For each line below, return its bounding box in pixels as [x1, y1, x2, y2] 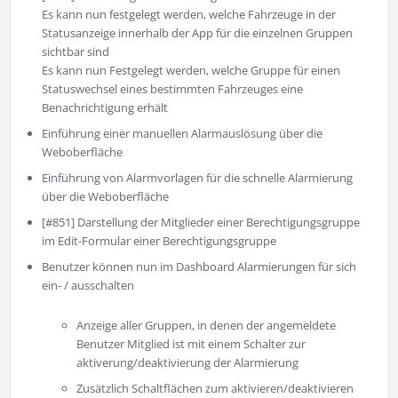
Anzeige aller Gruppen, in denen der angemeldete [76, 317, 337, 334]
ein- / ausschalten [41, 277, 134, 294]
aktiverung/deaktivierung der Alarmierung [76, 354, 299, 371]
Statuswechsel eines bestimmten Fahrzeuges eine [41, 81, 303, 98]
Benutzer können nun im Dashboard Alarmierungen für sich [41, 259, 356, 275]
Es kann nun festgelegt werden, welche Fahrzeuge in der [41, 6, 336, 23]
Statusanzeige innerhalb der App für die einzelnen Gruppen [41, 25, 353, 42]
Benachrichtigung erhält [41, 99, 168, 116]
